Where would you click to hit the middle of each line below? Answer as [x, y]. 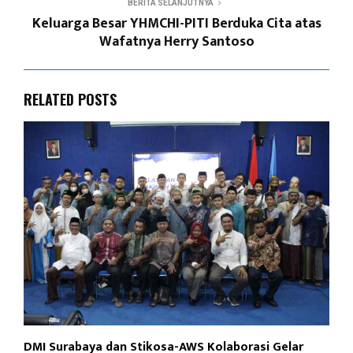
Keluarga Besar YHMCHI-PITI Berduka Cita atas [176, 24]
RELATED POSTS [70, 100]
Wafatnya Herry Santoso [176, 42]
